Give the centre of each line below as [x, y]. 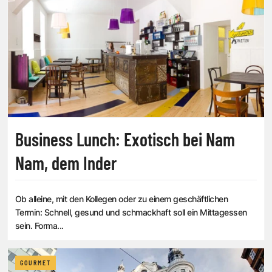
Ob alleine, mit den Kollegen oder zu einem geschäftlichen [122, 199]
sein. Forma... [39, 226]
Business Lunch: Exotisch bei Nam [125, 139]
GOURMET [36, 263]
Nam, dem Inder [66, 163]
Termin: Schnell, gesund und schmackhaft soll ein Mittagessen [131, 212]
